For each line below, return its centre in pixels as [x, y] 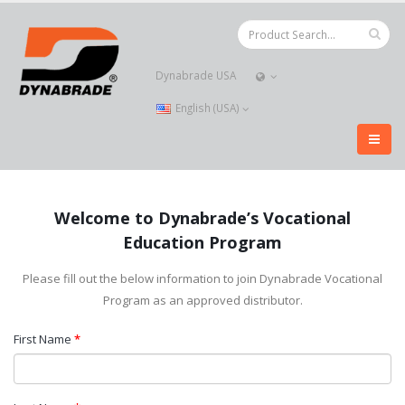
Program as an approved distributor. [202, 300]
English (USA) [208, 108]
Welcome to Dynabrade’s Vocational [202, 218]
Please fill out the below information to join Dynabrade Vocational [202, 278]
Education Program [202, 242]
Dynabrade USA [196, 75]
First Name [44, 339]
